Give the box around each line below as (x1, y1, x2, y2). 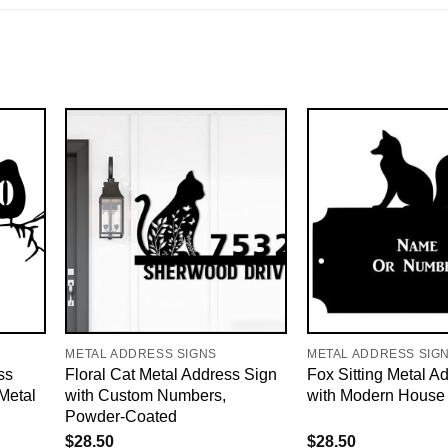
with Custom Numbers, (65, 386, 227, 405)
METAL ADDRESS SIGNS (65, 346, 217, 361)
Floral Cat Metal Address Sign (65, 365, 278, 384)
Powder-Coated (65, 407, 178, 426)
